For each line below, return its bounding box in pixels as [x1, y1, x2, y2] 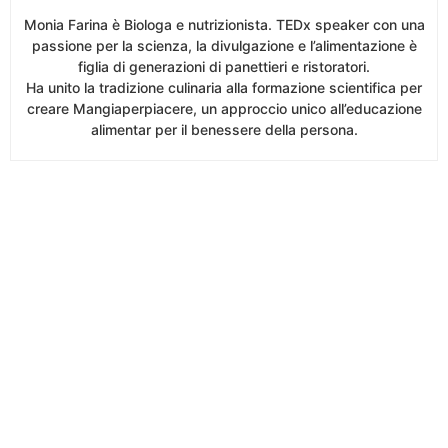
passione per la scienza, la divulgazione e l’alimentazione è [31, 37, 417, 55]
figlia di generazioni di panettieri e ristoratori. [78, 58, 370, 76]
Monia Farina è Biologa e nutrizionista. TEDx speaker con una [23, 16, 425, 34]
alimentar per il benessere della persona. [90, 121, 358, 139]
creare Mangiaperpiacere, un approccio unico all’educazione [26, 100, 422, 118]
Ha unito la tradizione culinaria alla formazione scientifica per [26, 79, 422, 97]
